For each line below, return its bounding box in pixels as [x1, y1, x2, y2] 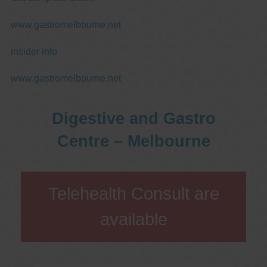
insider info [10, 46, 57, 57]
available [100, 209, 167, 229]
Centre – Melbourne [57, 131, 210, 150]
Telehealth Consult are [48, 184, 219, 203]
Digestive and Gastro [51, 108, 216, 128]
